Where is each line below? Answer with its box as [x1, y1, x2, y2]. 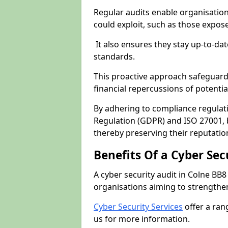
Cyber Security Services [94, 201, 183, 212]
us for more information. [94, 213, 190, 224]
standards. [94, 51, 137, 62]
